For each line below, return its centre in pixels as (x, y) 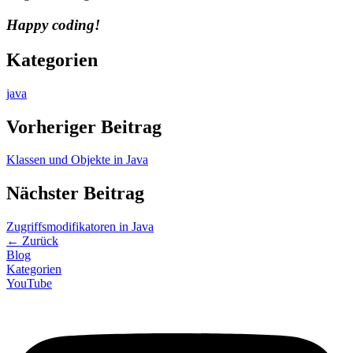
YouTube (29, 284)
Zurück (40, 241)
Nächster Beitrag (75, 193)
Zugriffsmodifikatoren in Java (80, 227)
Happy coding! (53, 24)
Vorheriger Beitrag (84, 126)
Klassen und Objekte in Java (77, 160)
